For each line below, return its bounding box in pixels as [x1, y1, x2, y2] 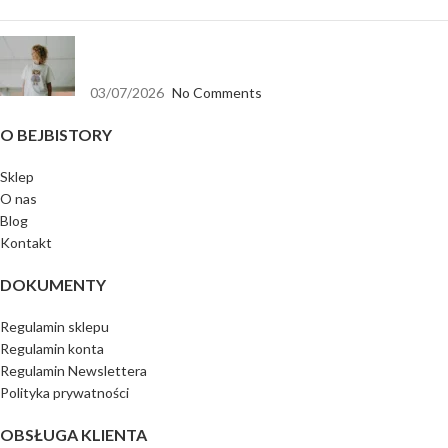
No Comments [172, 83, 262, 101]
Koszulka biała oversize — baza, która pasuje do [90, 36, 382, 54]
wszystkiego [90, 55, 168, 73]
